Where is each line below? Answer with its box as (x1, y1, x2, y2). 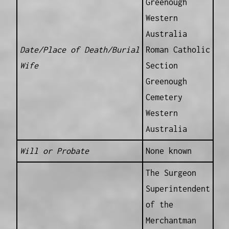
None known (145, 146, 192, 156)
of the (145, 200, 173, 210)
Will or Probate (19, 146, 89, 156)
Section (145, 61, 178, 71)
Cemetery (145, 93, 182, 102)
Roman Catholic (145, 45, 210, 55)
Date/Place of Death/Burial (19, 45, 140, 55)
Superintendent (145, 184, 210, 194)
